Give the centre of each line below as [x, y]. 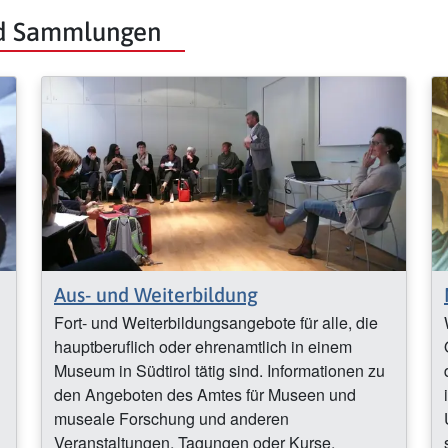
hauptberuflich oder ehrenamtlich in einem [203, 347]
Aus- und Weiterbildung [156, 295]
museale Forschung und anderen [171, 419]
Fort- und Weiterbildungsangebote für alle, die [216, 323]
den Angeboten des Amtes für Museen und [205, 395]
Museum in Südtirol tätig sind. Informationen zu [219, 371]
